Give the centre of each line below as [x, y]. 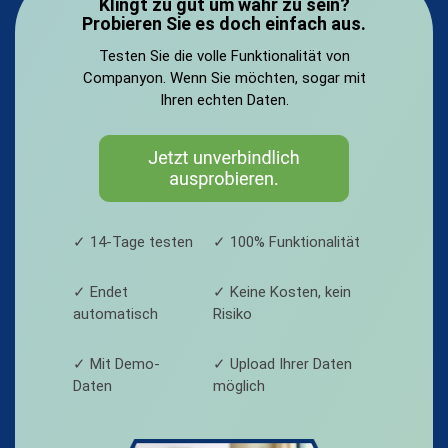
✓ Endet [100, 291]
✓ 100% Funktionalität [286, 241]
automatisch [115, 313]
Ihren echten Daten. [224, 99]
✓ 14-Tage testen [133, 241]
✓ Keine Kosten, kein [282, 291]
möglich [239, 385]
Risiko [232, 313]
